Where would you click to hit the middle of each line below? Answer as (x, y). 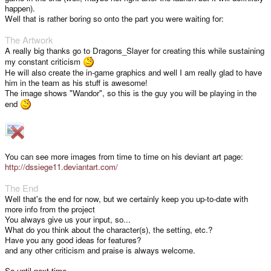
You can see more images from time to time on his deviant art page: (124, 157)
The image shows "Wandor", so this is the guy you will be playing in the (131, 93)
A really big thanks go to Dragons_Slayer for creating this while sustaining (135, 51)
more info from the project (50, 209)
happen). (20, 8)
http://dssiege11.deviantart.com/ (61, 167)
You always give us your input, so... (68, 220)
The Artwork (29, 40)
